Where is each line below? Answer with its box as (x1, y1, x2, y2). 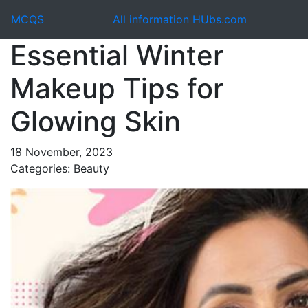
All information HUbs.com (113, 12, 247, 26)
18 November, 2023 (10, 145, 113, 159)
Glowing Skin (10, 104, 181, 138)
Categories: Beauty (10, 162, 109, 175)
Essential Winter (10, 38, 223, 72)
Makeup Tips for (10, 71, 223, 105)
